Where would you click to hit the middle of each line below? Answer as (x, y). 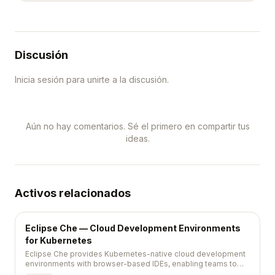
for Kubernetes (59, 240)
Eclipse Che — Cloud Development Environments (133, 228)
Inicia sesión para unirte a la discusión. (92, 79)
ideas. (137, 138)
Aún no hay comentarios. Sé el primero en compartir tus (137, 126)
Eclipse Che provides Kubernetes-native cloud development (135, 254)
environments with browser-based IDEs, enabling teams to (131, 264)
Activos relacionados (73, 193)
